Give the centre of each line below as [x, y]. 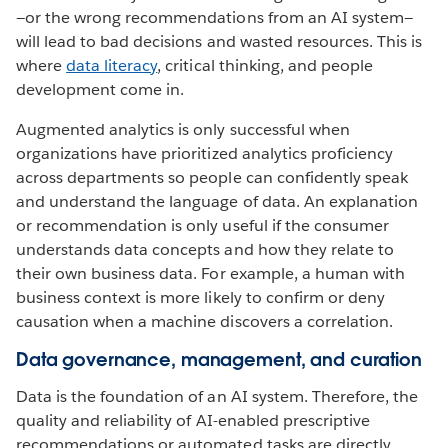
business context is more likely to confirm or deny [200, 298]
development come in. [100, 90]
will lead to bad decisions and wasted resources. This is [219, 42]
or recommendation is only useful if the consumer [202, 226]
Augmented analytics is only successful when [183, 130]
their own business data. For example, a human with [210, 274]
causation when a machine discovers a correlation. [204, 322]
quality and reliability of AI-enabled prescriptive [193, 421]
